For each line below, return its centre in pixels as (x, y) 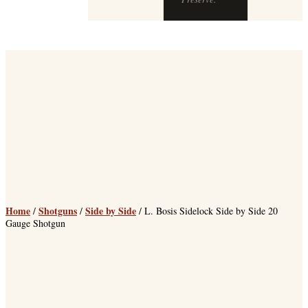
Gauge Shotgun (35, 228)
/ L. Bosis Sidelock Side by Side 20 (207, 216)
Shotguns (58, 216)
